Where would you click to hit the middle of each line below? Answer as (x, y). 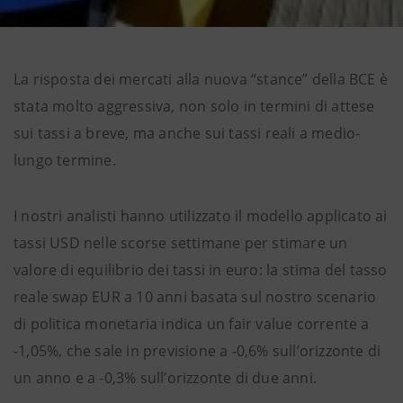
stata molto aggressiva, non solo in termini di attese (194, 106)
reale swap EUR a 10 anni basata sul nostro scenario (195, 297)
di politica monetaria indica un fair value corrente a (192, 324)
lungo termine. (65, 160)
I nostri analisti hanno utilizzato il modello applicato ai (201, 216)
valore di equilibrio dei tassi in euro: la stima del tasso (201, 270)
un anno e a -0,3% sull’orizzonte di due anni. (166, 378)
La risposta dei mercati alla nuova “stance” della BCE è (201, 79)
